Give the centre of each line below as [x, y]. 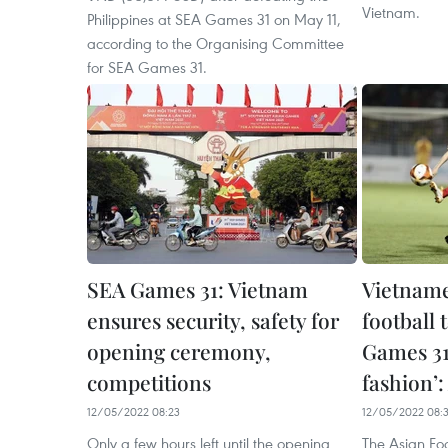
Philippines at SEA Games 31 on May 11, [214, 19]
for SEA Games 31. [147, 67]
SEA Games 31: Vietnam [197, 289]
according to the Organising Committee [215, 43]
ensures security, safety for [213, 320]
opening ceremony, [179, 351]
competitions [149, 382]
